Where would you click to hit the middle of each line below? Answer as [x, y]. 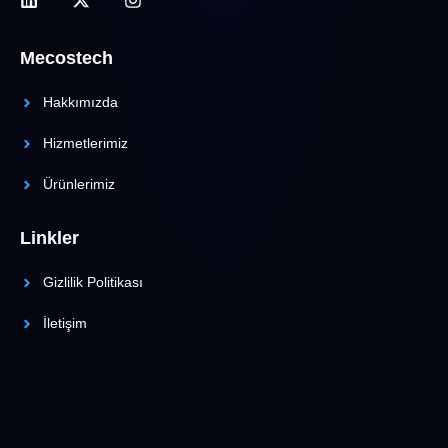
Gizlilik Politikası [92, 282]
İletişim [64, 323]
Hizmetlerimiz [85, 143]
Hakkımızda [80, 102]
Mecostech [66, 58]
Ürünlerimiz [78, 184]
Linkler [49, 238]
